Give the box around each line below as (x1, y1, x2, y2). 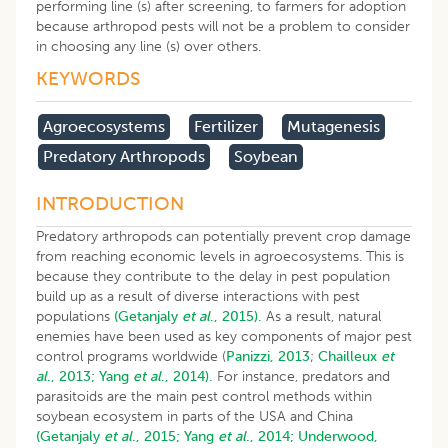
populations (36, 307, 114, 325)
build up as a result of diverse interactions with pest (36, 287, 360, 305)
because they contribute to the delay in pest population (36, 267, 390, 285)
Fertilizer (194, 116, 258, 136)
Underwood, (298, 427, 378, 445)
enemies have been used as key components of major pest (36, 327, 412, 345)
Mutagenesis (287, 116, 380, 136)
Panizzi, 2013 (226, 347, 310, 365)
